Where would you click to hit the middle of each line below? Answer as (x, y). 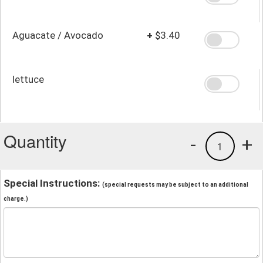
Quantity (35, 140)
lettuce (28, 79)
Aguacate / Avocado (58, 35)
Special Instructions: (53, 183)
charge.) (16, 198)
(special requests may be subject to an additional (175, 184)
